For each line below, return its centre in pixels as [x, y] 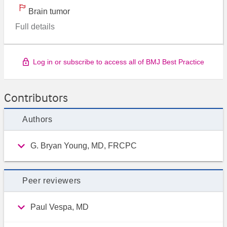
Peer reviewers [52, 181]
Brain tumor [49, 11]
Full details [35, 26]
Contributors [36, 98]
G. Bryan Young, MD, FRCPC [84, 146]
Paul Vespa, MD [60, 207]
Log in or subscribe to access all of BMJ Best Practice [119, 62]
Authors [37, 120]
